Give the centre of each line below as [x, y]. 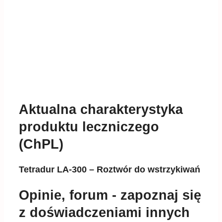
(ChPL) [41, 144]
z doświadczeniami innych [104, 212]
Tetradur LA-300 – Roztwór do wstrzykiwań [110, 170]
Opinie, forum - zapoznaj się [110, 195]
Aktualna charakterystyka [101, 109]
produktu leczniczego [89, 127]
